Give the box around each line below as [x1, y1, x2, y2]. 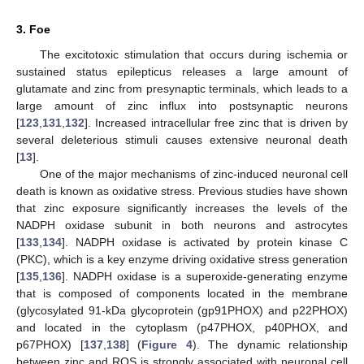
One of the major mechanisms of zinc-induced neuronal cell [39, 167, 348, 180]
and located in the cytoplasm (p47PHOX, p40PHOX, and [16, 320, 348, 334]
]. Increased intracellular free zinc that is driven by [84, 115, 348, 129]
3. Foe [16, 22, 50, 36]
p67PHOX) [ [16, 337, 84, 351]
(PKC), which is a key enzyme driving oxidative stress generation [16, 252, 348, 266]
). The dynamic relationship [192, 337, 348, 351]
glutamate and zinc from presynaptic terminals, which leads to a [16, 81, 348, 95]
